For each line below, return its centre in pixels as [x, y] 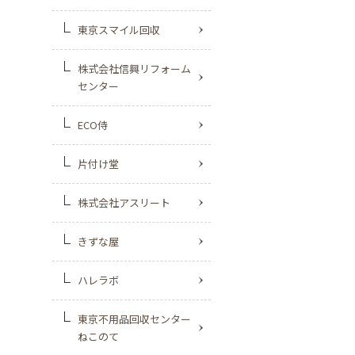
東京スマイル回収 [119, 30]
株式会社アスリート [124, 202]
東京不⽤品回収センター [134, 319]
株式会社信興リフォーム [134, 69]
